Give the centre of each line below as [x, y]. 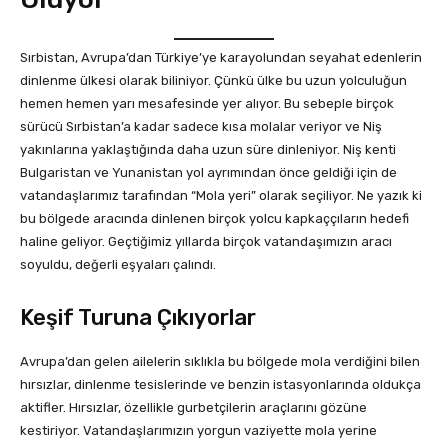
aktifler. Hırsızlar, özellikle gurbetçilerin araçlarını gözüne [193, 408]
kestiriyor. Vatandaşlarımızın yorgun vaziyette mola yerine [198, 431]
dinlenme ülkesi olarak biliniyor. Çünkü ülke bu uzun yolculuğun [213, 81]
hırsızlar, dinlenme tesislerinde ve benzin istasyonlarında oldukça [220, 385]
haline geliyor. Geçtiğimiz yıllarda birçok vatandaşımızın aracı [206, 242]
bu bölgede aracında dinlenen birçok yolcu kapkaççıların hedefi [214, 219]
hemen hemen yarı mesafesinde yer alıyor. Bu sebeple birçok [207, 104]
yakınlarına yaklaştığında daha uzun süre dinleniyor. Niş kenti [208, 150]
